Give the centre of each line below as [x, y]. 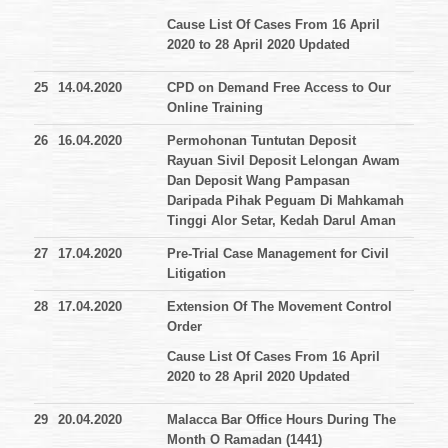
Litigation [196, 274]
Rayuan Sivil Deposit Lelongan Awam [283, 161]
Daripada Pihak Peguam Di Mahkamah [285, 201]
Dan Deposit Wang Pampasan [258, 181]
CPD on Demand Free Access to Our [279, 88]
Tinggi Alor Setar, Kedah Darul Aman [281, 221]
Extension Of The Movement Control [279, 307]
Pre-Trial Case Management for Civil [278, 254]
